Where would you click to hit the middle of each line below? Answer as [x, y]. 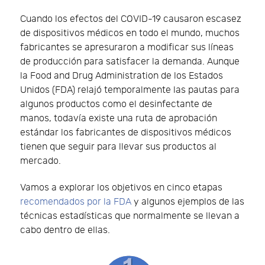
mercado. [41, 161]
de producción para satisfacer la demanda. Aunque [130, 62]
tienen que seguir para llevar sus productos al [118, 147]
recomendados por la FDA [76, 202]
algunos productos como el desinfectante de [116, 104]
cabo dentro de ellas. [65, 230]
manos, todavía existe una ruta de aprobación [119, 118]
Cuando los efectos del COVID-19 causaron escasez [131, 19]
